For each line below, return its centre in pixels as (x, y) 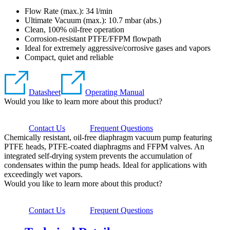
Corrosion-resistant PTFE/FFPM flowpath (93, 39)
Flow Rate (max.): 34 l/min (69, 11)
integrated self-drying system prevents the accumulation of (98, 156)
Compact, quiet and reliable (69, 57)
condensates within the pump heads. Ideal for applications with (106, 165)
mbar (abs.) (143, 20)
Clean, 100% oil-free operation (74, 29)
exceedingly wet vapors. (43, 174)
